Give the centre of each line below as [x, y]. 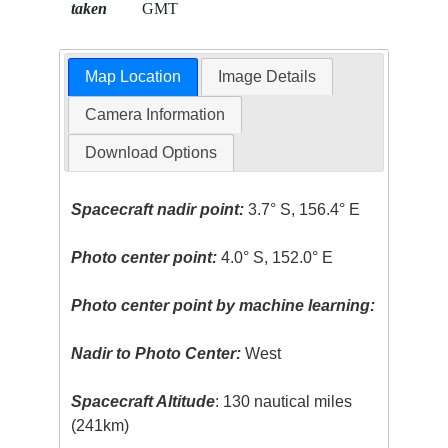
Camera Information [154, 115]
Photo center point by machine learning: [223, 306]
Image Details [267, 77]
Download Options [150, 153]
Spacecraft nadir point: [158, 210]
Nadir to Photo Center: [156, 354]
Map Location [132, 77]
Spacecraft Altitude [143, 402]
